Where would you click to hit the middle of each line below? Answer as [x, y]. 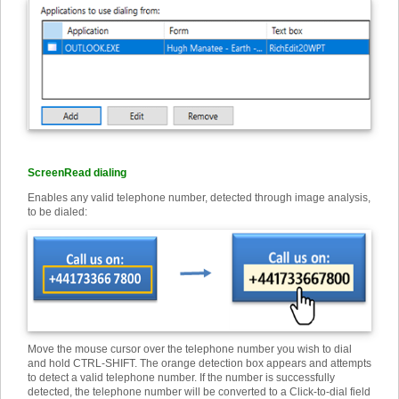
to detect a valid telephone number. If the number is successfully [181, 378]
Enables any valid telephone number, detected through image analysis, [199, 198]
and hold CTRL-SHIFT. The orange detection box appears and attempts [199, 363]
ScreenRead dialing [77, 173]
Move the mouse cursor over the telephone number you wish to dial [190, 349]
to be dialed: [57, 212]
